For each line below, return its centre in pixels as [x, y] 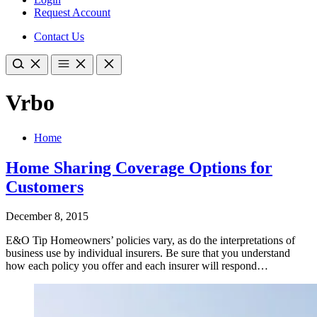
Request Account [72, 12]
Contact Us [59, 36]
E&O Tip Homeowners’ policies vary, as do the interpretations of [150, 241]
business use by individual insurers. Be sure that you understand [148, 253]
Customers [45, 186]
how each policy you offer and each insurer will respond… [137, 266]
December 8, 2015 [47, 217]
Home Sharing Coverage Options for [139, 167]
